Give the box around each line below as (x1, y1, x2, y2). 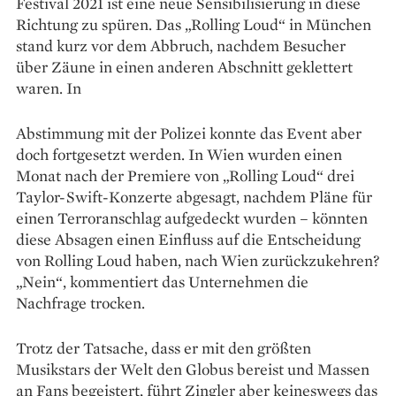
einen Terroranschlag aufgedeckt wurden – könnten (16, 208, 368, 229)
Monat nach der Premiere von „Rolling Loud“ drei (16, 165, 354, 187)
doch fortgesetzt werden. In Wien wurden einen (16, 144, 342, 165)
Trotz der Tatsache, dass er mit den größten (16, 338, 311, 359)
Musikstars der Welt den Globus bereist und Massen (16, 359, 369, 380)
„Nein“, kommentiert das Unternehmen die (16, 271, 308, 293)
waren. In (16, 78, 81, 99)
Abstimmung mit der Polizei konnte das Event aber (16, 123, 362, 144)
